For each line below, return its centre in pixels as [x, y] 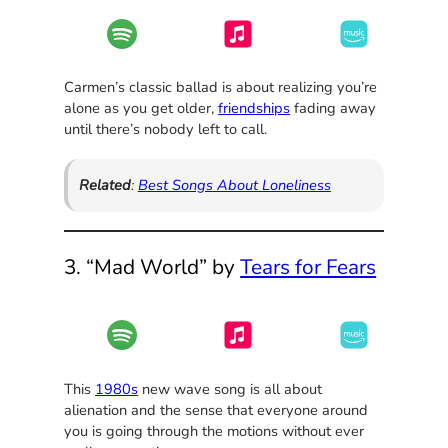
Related [104, 185]
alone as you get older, [141, 108]
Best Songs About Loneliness [234, 185]
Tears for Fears [308, 266]
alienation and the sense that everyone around [216, 409]
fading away [333, 108]
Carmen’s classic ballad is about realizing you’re [221, 87]
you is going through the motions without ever [214, 430]
